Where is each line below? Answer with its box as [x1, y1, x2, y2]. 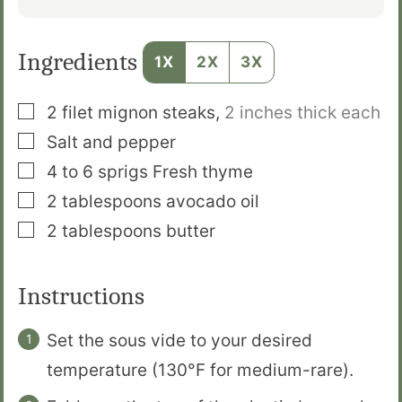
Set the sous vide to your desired [47, 330, 312, 352]
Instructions [18, 282, 150, 311]
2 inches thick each [224, 102, 380, 124]
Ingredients [18, 48, 143, 77]
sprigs [98, 162, 148, 183]
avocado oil [166, 191, 259, 213]
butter [166, 221, 215, 242]
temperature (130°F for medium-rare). [47, 360, 354, 381]
